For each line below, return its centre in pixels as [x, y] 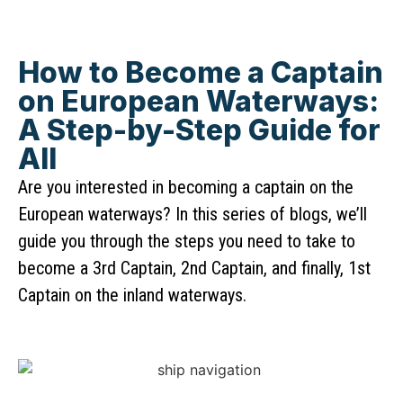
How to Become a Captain [201, 72]
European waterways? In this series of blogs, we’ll [193, 214]
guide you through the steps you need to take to [187, 241]
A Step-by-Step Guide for [199, 130]
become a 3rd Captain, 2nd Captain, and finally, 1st [194, 268]
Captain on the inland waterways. [132, 295]
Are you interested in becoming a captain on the [186, 187]
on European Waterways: [198, 101]
